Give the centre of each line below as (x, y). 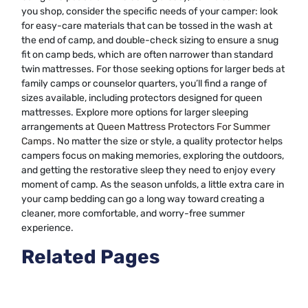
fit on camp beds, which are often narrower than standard (147, 54)
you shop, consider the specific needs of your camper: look (150, 11)
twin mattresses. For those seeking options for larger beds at (153, 69)
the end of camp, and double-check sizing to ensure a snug (150, 40)
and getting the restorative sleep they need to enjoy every (148, 170)
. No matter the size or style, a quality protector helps (167, 141)
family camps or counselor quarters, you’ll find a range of (144, 83)
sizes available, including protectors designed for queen (142, 98)
